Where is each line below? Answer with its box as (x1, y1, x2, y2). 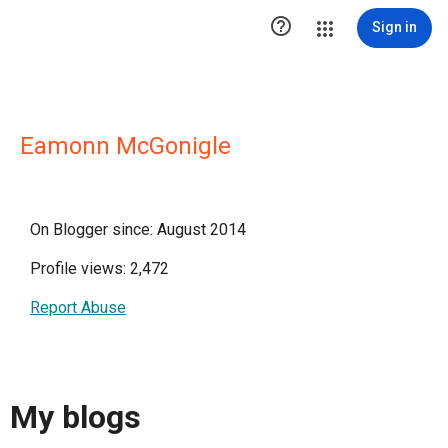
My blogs (10, 398, 141, 437)
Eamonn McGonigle (20, 132, 231, 160)
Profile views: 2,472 (30, 259, 169, 278)
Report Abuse (30, 298, 126, 317)
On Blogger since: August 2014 (30, 220, 246, 239)
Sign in (372, 19, 417, 35)
